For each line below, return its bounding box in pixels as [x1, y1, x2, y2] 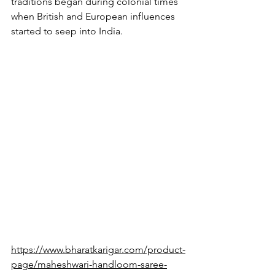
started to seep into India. [11, 25, 123, 37]
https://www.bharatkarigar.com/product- [11, 243, 185, 255]
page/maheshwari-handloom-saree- [11, 258, 167, 270]
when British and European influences [11, 10, 177, 22]
